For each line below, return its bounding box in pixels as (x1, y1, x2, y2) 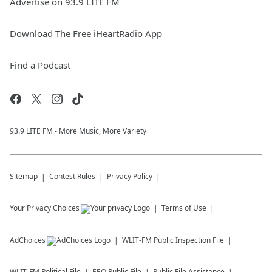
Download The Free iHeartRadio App (10, 27, 162, 40)
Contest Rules (49, 171, 95, 182)
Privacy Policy (107, 171, 152, 182)
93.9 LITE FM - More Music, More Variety (10, 126, 146, 137)
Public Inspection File (154, 235, 224, 246)
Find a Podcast (10, 59, 70, 72)
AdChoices (10, 235, 46, 246)
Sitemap (10, 171, 38, 182)
